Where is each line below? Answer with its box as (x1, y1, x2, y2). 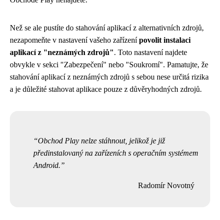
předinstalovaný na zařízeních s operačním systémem (33, 149, 198, 157)
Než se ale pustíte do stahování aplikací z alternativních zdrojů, (10, 24, 204, 32)
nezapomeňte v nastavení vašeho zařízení (10, 36, 139, 44)
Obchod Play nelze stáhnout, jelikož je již (38, 137, 165, 145)
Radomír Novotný (138, 181, 194, 190)
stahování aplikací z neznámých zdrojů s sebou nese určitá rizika (10, 73, 209, 81)
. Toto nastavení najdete (114, 48, 187, 56)
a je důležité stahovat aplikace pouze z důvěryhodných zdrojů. (10, 85, 202, 93)
